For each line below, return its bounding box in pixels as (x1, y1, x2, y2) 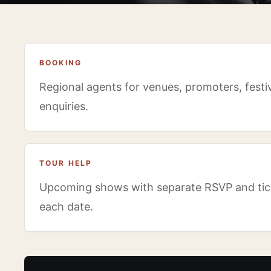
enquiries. (39, 99, 88, 113)
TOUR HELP (39, 158, 93, 168)
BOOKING (39, 57, 82, 67)
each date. (39, 200, 93, 213)
